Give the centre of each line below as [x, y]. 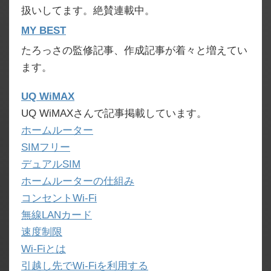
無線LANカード [57, 215]
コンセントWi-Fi [59, 198]
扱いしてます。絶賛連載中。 [88, 11]
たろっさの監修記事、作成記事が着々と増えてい [134, 51]
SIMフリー [46, 147]
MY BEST [44, 31]
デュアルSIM [51, 164]
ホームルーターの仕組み [78, 181]
